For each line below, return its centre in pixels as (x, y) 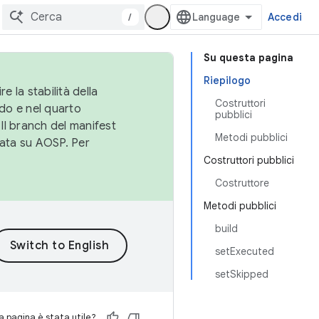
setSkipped (242, 274)
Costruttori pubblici (249, 160)
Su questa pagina (249, 58)
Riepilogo (227, 80)
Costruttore (242, 183)
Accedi (284, 17)
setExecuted (245, 251)
